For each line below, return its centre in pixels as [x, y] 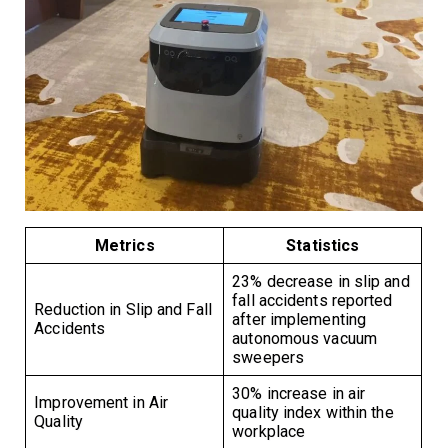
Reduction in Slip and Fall [123, 310]
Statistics [323, 246]
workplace [269, 432]
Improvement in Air [101, 403]
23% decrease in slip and [321, 282]
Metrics [124, 246]
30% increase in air [299, 394]
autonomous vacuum [304, 339]
